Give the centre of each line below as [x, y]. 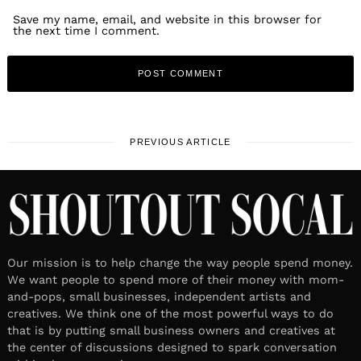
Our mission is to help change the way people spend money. [180, 262]
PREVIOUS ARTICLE [180, 141]
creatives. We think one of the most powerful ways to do [170, 313]
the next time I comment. [87, 31]
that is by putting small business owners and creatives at [171, 330]
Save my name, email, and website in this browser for [168, 20]
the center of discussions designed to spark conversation [172, 347]
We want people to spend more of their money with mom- [176, 279]
